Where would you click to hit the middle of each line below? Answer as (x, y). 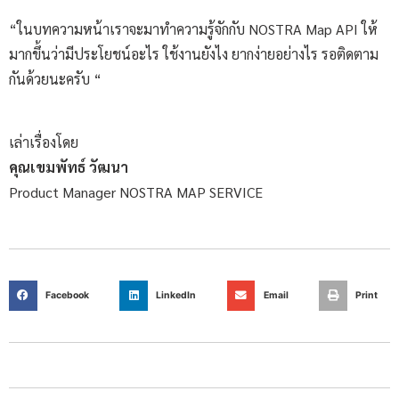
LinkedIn (176, 296)
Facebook (67, 296)
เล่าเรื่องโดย (44, 142)
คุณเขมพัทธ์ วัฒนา (69, 167)
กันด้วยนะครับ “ (55, 79)
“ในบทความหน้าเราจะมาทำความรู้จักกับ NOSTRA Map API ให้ (193, 29)
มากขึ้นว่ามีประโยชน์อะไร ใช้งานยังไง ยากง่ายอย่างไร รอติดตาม (194, 54)
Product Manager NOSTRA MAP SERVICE (136, 191)
